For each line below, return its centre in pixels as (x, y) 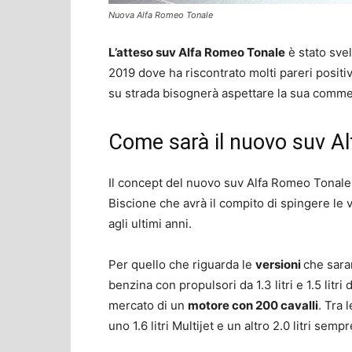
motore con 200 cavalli (253, 305)
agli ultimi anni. (150, 223)
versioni (279, 264)
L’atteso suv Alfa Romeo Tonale (197, 52)
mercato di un (148, 305)
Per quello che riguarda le (182, 264)
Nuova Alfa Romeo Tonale (161, 15)
